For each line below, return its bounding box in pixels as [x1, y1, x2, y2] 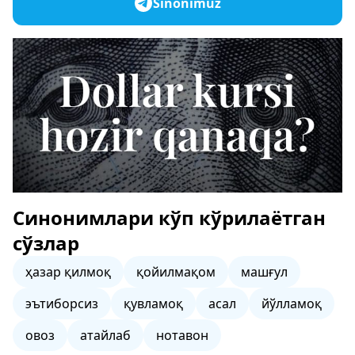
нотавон [156, 326, 208, 344]
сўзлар [13, 230, 79, 256]
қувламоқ [124, 295, 183, 312]
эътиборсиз [25, 295, 98, 312]
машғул [241, 263, 288, 281]
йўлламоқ [261, 295, 322, 312]
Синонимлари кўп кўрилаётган [13, 204, 326, 231]
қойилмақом [136, 263, 216, 281]
